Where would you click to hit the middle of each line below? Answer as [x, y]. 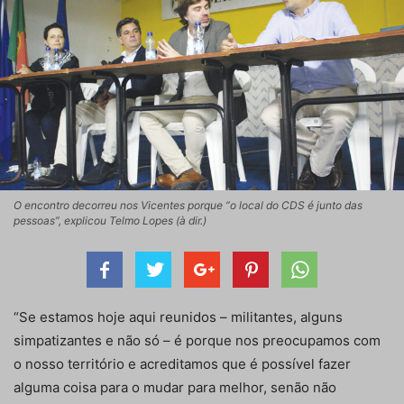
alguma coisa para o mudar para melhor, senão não [175, 388]
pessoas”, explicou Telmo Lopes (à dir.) [110, 221]
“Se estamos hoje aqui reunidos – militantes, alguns [178, 317]
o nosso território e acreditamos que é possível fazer [182, 364]
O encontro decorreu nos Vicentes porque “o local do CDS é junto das [188, 206]
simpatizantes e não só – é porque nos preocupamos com [197, 341]
